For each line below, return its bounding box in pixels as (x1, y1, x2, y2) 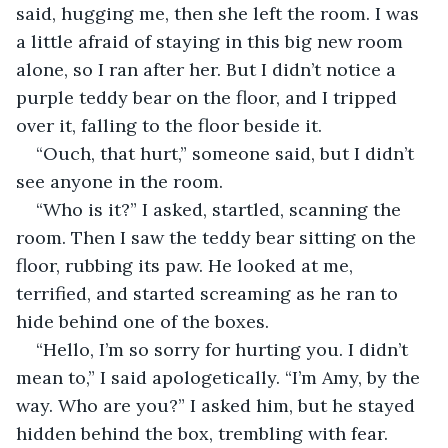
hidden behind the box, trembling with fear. (16, 421, 388, 445)
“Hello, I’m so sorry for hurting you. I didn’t (36, 337, 413, 361)
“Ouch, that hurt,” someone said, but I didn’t (36, 141, 419, 165)
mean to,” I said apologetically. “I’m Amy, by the (16, 365, 425, 389)
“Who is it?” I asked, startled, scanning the (36, 197, 406, 221)
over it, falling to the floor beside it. (16, 113, 322, 137)
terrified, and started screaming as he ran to (16, 281, 403, 305)
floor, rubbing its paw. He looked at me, (16, 253, 358, 277)
